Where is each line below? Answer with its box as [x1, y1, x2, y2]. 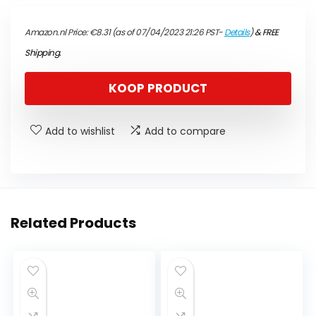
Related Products [11, 213, 136, 233]
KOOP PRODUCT [109, 80, 207, 97]
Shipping [25, 47, 59, 59]
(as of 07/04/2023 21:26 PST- [110, 26, 224, 39]
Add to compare [145, 124, 226, 139]
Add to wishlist [45, 124, 115, 139]
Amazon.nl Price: [25, 26, 90, 39]
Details [224, 26, 250, 39]
